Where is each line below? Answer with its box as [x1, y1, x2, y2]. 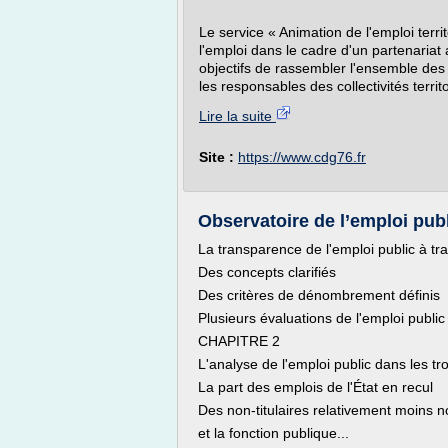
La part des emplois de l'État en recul [198, 379, 433, 395]
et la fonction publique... [198, 425, 349, 441]
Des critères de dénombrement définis [198, 287, 440, 303]
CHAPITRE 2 [198, 333, 280, 349]
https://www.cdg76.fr [238, 149, 366, 165]
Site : [199, 149, 238, 165]
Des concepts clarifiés [198, 264, 336, 280]
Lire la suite [199, 108, 276, 124]
